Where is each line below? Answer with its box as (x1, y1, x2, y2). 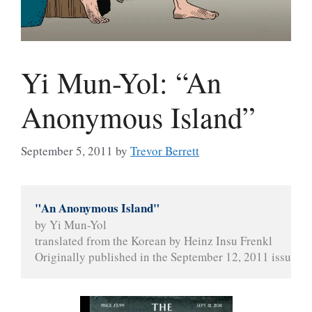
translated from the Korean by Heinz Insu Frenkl (35, 232, 272, 249)
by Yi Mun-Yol (35, 216, 107, 233)
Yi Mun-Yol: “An (21, 63, 221, 102)
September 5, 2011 (21, 142, 113, 159)
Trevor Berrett (130, 142, 199, 159)
